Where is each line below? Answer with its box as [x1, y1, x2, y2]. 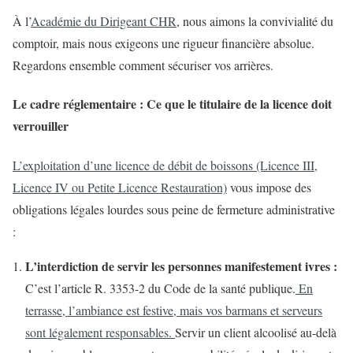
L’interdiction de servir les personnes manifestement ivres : [25, 256, 337, 275]
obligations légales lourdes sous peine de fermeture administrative [13, 200, 335, 217]
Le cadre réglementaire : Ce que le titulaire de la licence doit [13, 95, 332, 113]
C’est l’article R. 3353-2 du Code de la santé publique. [25, 279, 295, 296]
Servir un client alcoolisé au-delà [175, 323, 336, 340]
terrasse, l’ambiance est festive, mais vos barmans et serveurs [25, 301, 322, 318]
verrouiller [13, 117, 69, 136]
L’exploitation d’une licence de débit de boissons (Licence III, [13, 156, 318, 173]
